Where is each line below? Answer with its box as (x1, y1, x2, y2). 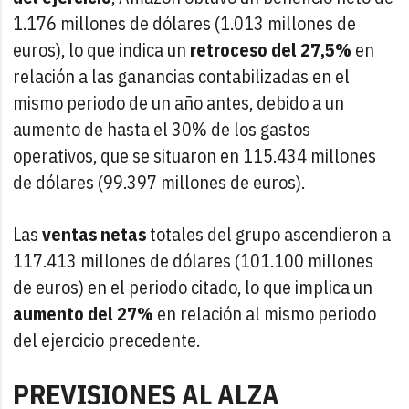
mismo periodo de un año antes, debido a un (13, 89, 345, 115)
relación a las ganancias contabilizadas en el (13, 63, 351, 89)
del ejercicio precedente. (13, 327, 201, 352)
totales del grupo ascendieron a (146, 221, 392, 246)
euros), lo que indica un (13, 37, 191, 62)
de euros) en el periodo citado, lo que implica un (13, 274, 373, 299)
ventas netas (42, 221, 147, 246)
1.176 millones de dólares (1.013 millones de (13, 10, 357, 36)
